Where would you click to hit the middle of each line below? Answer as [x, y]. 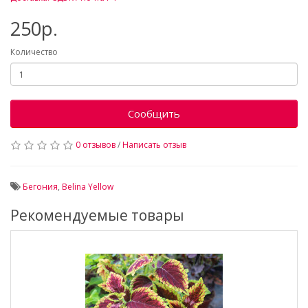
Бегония [40, 187]
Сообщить [154, 113]
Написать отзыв [154, 145]
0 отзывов [96, 145]
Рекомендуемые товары [97, 215]
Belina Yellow [88, 187]
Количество [34, 52]
